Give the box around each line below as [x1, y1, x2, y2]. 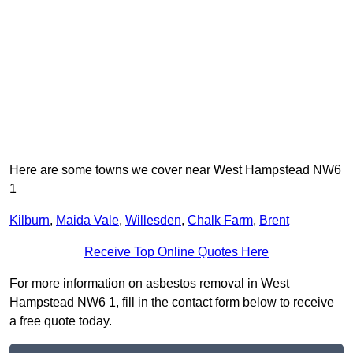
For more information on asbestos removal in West [9, 277, 289, 291]
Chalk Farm [188, 214, 253, 228]
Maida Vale [56, 214, 119, 228]
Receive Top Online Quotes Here [84, 245, 269, 259]
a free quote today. [9, 314, 112, 329]
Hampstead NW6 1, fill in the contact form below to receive [9, 295, 334, 310]
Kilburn [9, 214, 50, 228]
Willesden [125, 214, 181, 228]
